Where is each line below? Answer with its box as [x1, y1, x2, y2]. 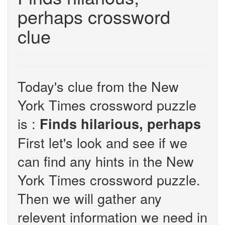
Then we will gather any [18, 188, 162, 208]
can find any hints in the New [18, 151, 194, 171]
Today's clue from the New [18, 76, 179, 96]
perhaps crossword [18, 4, 170, 29]
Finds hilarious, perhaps [40, 114, 201, 133]
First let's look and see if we [18, 133, 187, 152]
